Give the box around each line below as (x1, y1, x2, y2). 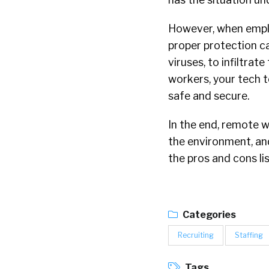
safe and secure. (168, 89, 249, 102)
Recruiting (178, 231, 214, 240)
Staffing (235, 231, 263, 240)
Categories (181, 209, 236, 220)
